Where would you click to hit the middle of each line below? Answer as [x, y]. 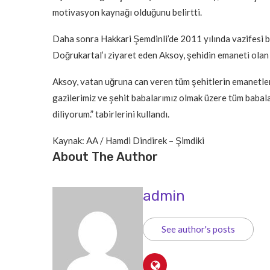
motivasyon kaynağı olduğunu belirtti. [127, 12]
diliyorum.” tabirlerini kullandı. [111, 114]
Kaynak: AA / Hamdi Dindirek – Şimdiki [128, 141]
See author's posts [198, 229]
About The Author [105, 157]
